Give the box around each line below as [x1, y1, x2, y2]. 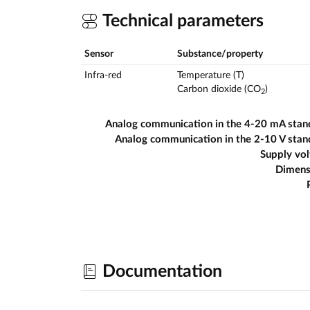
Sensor [84, 49, 113, 60]
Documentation [98, 262, 222, 280]
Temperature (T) [177, 71, 244, 81]
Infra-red [84, 71, 122, 81]
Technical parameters [98, 12, 264, 30]
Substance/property [177, 49, 263, 60]
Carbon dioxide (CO [177, 84, 261, 95]
